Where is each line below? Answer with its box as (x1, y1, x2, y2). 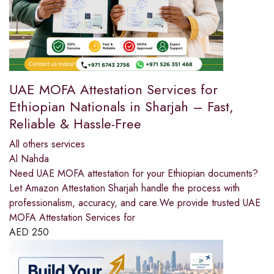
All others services (9, 137, 85, 152)
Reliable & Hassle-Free (9, 114, 141, 134)
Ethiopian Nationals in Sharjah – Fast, (9, 97, 234, 117)
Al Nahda (9, 152, 49, 166)
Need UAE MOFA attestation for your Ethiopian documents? (9, 166, 258, 181)
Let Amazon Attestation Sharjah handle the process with (9, 181, 240, 196)
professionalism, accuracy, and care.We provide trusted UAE (9, 196, 261, 210)
